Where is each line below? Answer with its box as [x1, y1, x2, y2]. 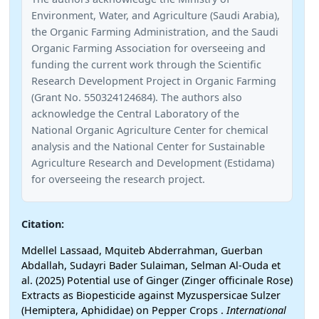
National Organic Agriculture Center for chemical [31, 122, 268, 137]
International [226, 303, 286, 318]
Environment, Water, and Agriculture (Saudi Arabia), [31, 8, 280, 22]
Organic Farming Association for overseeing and [31, 41, 266, 55]
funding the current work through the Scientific [31, 57, 261, 71]
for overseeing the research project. [31, 172, 205, 186]
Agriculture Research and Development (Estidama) [31, 155, 274, 169]
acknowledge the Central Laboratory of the [31, 106, 239, 120]
